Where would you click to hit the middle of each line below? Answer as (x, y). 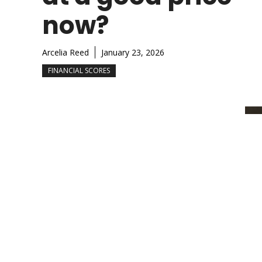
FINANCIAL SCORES (79, 70)
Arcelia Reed (65, 52)
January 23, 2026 (133, 52)
